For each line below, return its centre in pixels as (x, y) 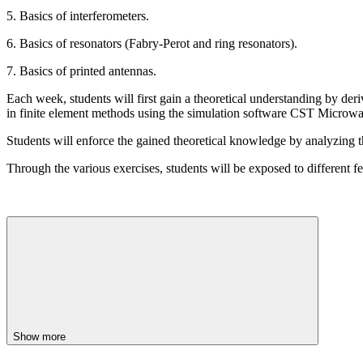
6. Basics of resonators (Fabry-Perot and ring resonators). (152, 43)
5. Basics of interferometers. (78, 15)
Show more (41, 336)
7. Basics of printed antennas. (81, 70)
